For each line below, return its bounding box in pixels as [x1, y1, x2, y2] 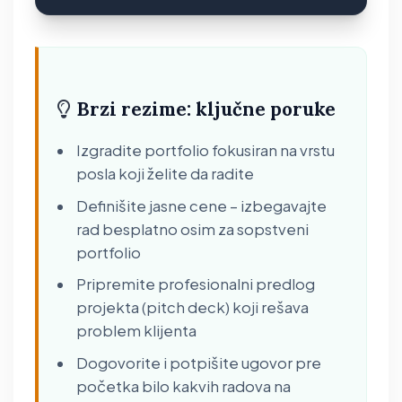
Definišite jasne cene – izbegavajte [76, 196, 328, 215]
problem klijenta [76, 321, 197, 341]
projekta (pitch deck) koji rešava [76, 298, 310, 318]
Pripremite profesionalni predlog [76, 275, 316, 294]
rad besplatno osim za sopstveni [76, 219, 310, 239]
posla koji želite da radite [76, 164, 255, 183]
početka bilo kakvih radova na [76, 376, 292, 396]
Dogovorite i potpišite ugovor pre [76, 353, 322, 372]
